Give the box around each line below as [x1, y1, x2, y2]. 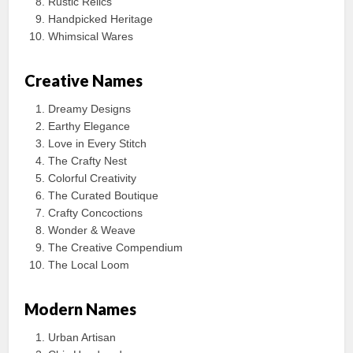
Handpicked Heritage [48, 13, 154, 26]
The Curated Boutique [48, 189, 159, 203]
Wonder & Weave [48, 224, 136, 237]
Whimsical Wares [48, 30, 134, 43]
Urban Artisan [48, 331, 117, 344]
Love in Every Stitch [48, 137, 147, 150]
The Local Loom [48, 258, 130, 272]
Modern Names [24, 299, 137, 319]
